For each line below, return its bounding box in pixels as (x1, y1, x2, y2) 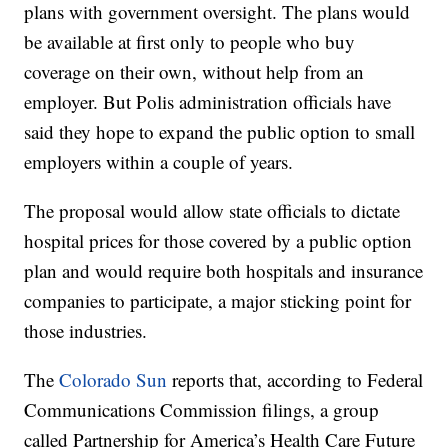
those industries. (24, 318, 148, 344)
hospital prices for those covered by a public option (24, 228, 413, 254)
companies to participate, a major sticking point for (24, 288, 412, 314)
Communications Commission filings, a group (24, 397, 380, 423)
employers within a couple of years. (24, 149, 294, 175)
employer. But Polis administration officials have (24, 89, 392, 115)
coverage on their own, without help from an (24, 59, 365, 85)
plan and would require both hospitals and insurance (24, 258, 424, 284)
